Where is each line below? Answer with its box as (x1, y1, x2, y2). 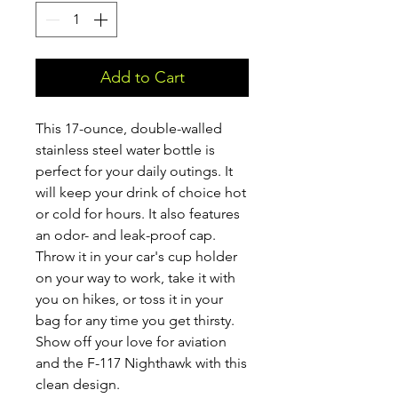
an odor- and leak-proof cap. (36, 227, 216, 243)
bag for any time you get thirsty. (36, 312, 235, 329)
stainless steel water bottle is (36, 141, 215, 158)
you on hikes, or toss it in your (36, 291, 223, 307)
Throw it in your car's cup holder (36, 248, 237, 265)
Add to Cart (99, 68, 185, 87)
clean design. (36, 376, 120, 393)
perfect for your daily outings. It (36, 163, 233, 179)
